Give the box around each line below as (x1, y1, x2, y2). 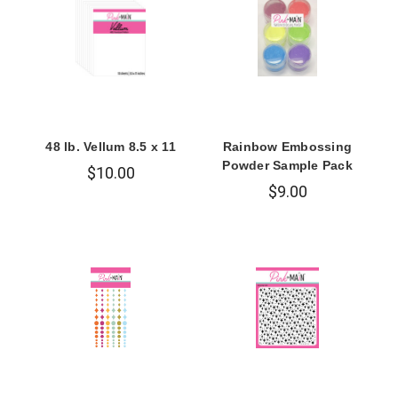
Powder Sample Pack (222, 157, 353, 172)
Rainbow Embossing (222, 139, 353, 154)
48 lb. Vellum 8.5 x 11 (45, 139, 176, 154)
